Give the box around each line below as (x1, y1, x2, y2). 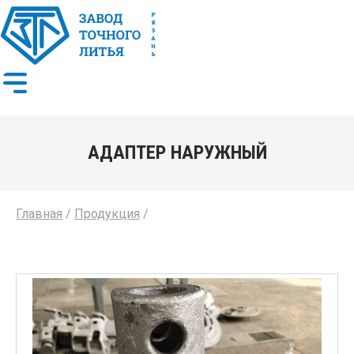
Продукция (74, 206, 140, 221)
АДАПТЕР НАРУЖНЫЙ (87, 141, 267, 164)
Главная (16, 206, 62, 221)
